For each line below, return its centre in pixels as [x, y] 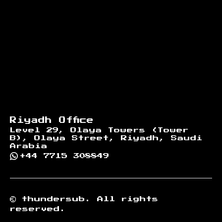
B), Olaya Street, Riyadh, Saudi [106, 138]
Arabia [29, 146]
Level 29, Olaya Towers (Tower [99, 130]
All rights [125, 199]
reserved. [38, 209]
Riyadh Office [52, 120]
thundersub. [56, 199]
